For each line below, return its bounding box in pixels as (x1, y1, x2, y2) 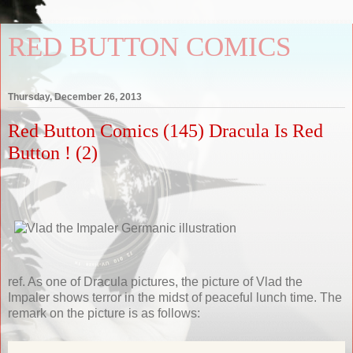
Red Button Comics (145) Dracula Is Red (8, 120, 323, 142)
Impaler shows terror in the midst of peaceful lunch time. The (8, 290, 342, 304)
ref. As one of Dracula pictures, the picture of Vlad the (8, 274, 303, 288)
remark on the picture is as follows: (8, 306, 200, 320)
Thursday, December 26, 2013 (8, 91, 142, 103)
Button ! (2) (8, 142, 98, 164)
